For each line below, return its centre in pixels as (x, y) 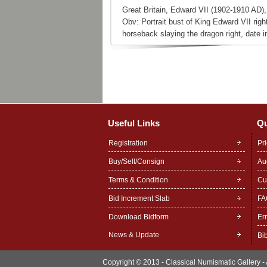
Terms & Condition (138, 180)
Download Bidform (139, 217)
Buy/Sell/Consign (136, 162)
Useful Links (134, 123)
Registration (128, 143)
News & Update (134, 235)
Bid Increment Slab (139, 198)
